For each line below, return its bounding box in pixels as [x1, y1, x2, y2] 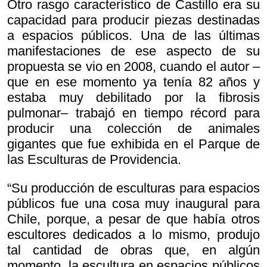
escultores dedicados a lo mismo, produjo [7, 227, 260, 243]
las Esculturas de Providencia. [7, 152, 181, 167]
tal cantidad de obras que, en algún [7, 243, 260, 258]
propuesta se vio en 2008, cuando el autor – [7, 59, 260, 74]
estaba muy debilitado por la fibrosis [7, 90, 260, 105]
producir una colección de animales [7, 121, 260, 136]
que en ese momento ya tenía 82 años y [7, 74, 260, 90]
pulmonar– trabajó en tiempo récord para [7, 105, 260, 121]
